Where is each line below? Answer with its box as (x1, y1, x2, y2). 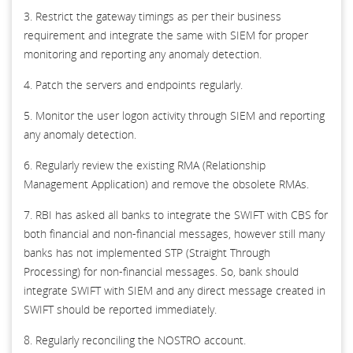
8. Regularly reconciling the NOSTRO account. (24, 332, 246, 347)
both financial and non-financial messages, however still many (24, 225, 325, 241)
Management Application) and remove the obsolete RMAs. (24, 176, 309, 191)
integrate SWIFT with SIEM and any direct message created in (24, 282, 325, 298)
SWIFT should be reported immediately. (24, 301, 217, 317)
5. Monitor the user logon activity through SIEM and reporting (24, 107, 325, 123)
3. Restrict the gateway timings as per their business (24, 8, 281, 24)
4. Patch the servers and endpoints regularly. (24, 76, 243, 92)
